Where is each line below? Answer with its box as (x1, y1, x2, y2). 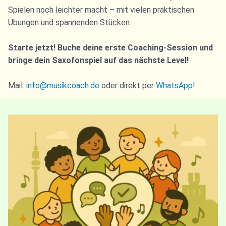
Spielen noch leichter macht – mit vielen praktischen (8, 5, 194, 15)
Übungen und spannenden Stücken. (8, 18, 131, 28)
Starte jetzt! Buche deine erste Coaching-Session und (8, 43, 213, 53)
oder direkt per (99, 81, 156, 91)
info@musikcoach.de (26, 81, 99, 91)
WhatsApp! (156, 81, 195, 91)
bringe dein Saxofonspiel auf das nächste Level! (8, 55, 189, 66)
